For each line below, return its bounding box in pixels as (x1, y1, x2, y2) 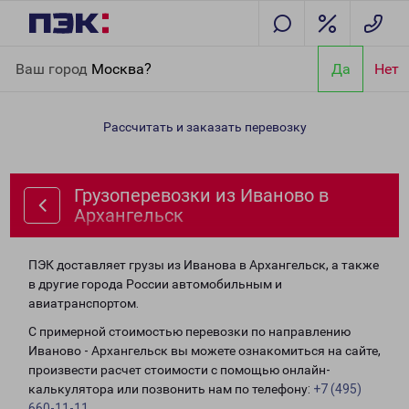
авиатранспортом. (28, 296, 139, 310)
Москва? (91, 59, 152, 78)
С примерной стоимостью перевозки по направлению (28, 324, 351, 339)
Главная (15, 49, 64, 64)
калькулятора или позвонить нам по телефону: (28, 382, 313, 396)
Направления (69, 49, 151, 64)
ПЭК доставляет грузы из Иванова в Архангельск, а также (28, 257, 379, 272)
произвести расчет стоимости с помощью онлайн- (28, 362, 330, 377)
